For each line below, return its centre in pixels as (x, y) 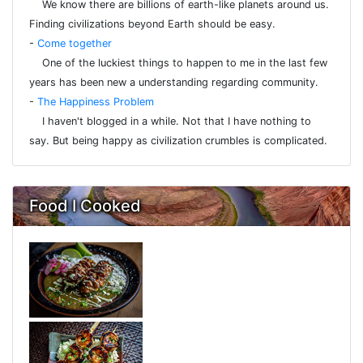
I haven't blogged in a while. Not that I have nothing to (170, 122)
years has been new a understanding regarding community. (174, 83)
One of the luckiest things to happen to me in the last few (178, 63)
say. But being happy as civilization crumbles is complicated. (178, 141)
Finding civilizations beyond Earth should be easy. (152, 24)
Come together (75, 44)
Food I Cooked (85, 206)
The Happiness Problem (96, 102)
